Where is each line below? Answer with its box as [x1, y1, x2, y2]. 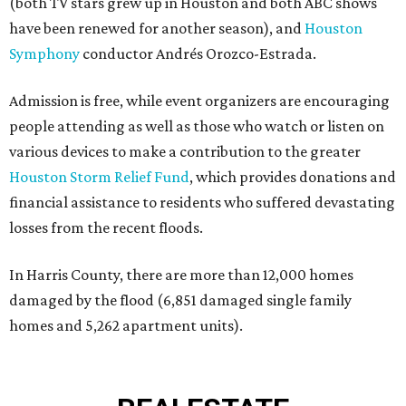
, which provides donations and [189, 168, 396, 187]
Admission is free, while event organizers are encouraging [9, 92, 390, 111]
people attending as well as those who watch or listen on [9, 117, 384, 136]
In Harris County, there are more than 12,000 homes [9, 266, 353, 285]
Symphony [9, 44, 80, 63]
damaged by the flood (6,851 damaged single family [9, 291, 352, 310]
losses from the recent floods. [9, 218, 203, 237]
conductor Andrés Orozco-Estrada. [80, 44, 316, 63]
